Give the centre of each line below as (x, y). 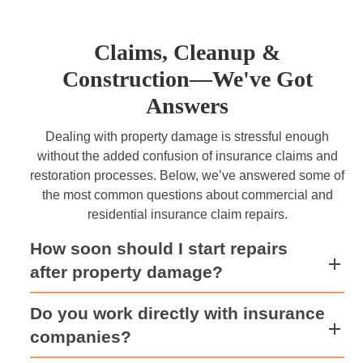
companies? (81, 337)
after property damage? (127, 272)
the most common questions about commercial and (187, 195)
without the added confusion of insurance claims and (187, 156)
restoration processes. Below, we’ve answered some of (188, 175)
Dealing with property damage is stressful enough (188, 137)
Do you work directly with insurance (178, 313)
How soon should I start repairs (159, 248)
